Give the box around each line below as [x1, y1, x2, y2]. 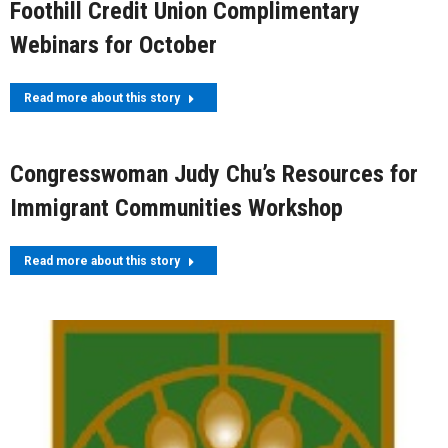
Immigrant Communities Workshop [10, 193, 343, 222]
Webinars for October [10, 30, 217, 59]
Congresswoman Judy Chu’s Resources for [10, 159, 418, 188]
